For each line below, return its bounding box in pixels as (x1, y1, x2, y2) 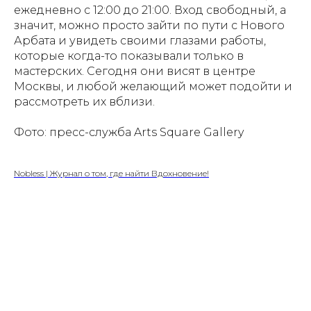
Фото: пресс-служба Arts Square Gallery (14, 126, 244, 140)
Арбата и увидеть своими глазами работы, (14, 34, 266, 48)
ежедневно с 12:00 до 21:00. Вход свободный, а (14, 3, 286, 17)
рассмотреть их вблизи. (14, 95, 155, 109)
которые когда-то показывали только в (14, 49, 244, 63)
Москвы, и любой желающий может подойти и (14, 80, 292, 94)
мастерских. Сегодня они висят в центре (14, 65, 255, 78)
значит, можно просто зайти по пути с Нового (14, 19, 285, 33)
